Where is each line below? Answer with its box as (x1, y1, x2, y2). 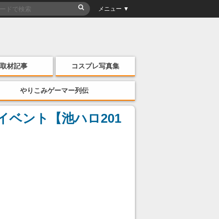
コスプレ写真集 (71, 62, 120, 70)
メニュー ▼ (98, 5, 129, 12)
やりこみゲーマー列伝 (20, 87, 89, 94)
